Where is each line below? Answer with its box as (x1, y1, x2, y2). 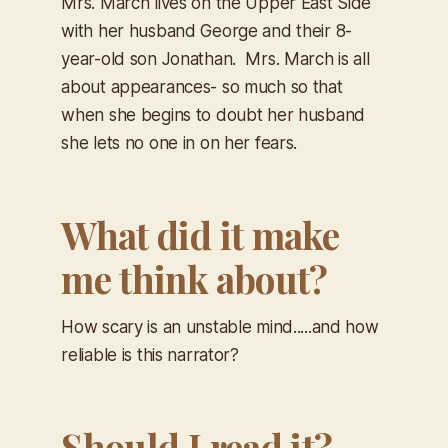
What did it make (61, 210, 340, 260)
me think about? (61, 254, 328, 304)
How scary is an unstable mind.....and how (61, 317, 379, 338)
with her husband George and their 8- (61, 21, 352, 42)
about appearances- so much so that (61, 77, 343, 98)
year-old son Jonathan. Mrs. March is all (61, 49, 370, 70)
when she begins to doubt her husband (61, 105, 365, 126)
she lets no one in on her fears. (61, 133, 298, 154)
